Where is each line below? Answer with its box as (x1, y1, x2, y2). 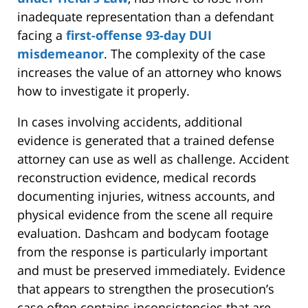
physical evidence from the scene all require (17, 206, 273, 223)
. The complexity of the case (104, 45, 265, 63)
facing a (17, 27, 66, 44)
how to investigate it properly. (17, 82, 190, 100)
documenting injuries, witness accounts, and (17, 188, 275, 205)
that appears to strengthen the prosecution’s (17, 280, 274, 298)
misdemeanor (17, 45, 104, 63)
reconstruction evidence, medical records (17, 169, 256, 186)
